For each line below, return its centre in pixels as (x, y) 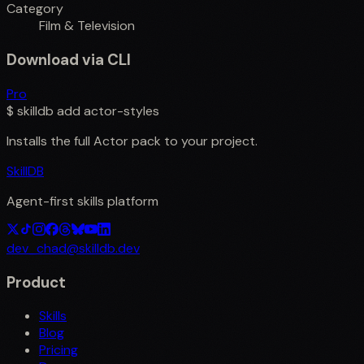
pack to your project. (193, 141)
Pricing (58, 350)
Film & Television (87, 26)
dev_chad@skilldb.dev (73, 248)
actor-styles (121, 110)
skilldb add (49, 110)
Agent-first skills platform (82, 201)
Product (36, 282)
